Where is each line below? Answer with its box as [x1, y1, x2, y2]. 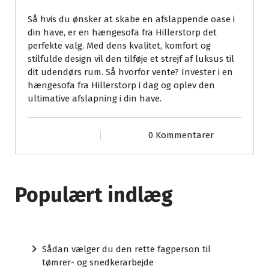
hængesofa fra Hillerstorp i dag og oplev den [28, 80, 215, 91]
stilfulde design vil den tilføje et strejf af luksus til [28, 53, 234, 65]
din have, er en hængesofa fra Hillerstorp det [28, 27, 217, 38]
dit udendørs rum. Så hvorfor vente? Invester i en [28, 67, 233, 78]
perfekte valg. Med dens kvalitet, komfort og [28, 40, 211, 52]
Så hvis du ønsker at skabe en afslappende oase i [28, 14, 235, 25]
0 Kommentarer [148, 130, 214, 141]
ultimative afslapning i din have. [28, 93, 162, 104]
